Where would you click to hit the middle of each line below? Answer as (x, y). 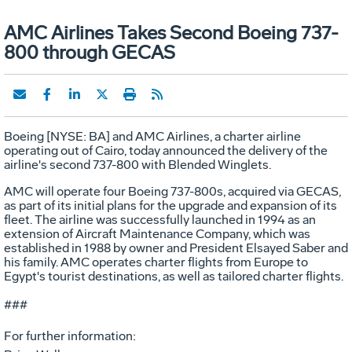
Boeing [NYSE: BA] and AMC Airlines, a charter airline (152, 136)
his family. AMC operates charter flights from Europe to (156, 262)
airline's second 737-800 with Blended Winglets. (137, 164)
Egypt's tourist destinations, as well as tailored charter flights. (174, 276)
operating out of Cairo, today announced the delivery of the (166, 150)
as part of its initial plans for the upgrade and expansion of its (170, 205)
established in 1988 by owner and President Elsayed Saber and (176, 247)
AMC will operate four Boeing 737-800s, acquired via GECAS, (172, 191)
